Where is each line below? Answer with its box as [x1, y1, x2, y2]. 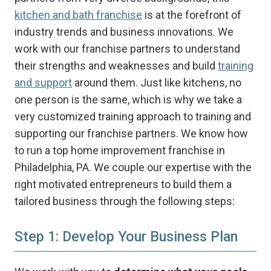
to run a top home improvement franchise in [14, 144, 225, 157]
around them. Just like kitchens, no [71, 76, 241, 90]
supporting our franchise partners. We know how [14, 127, 248, 140]
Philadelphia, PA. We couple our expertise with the [14, 161, 252, 174]
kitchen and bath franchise [14, 8, 142, 22]
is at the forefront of [142, 8, 241, 22]
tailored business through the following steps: [14, 195, 235, 208]
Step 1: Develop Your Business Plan [14, 228, 238, 246]
